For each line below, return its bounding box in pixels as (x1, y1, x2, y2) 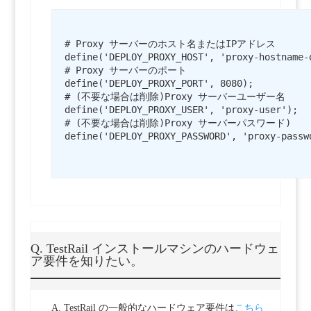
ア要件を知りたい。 (30, 254, 143, 269)
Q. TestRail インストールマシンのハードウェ (30, 242, 279, 256)
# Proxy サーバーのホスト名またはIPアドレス (64, 38, 276, 50)
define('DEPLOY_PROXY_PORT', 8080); (64, 78, 253, 90)
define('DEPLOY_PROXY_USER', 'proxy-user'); (64, 104, 298, 116)
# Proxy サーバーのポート (64, 65, 187, 76)
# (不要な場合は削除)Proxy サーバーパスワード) (64, 117, 291, 129)
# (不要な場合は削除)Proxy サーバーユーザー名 (64, 91, 285, 103)
